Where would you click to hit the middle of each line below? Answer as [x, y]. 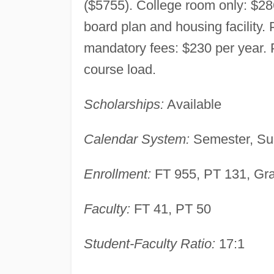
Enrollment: [117, 174]
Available [192, 104]
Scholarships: [124, 104]
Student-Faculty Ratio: [149, 243]
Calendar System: [136, 139]
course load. [120, 69]
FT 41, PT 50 [170, 209]
